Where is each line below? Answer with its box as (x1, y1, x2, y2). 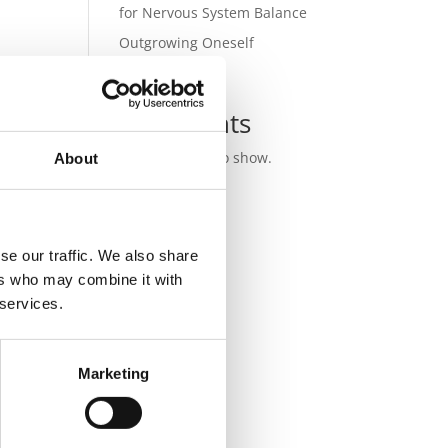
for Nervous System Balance (119, 3, 308, 22)
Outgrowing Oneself (119, 33, 255, 52)
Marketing (78, 364, 149, 382)
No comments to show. (119, 148, 273, 167)
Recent (119, 79, 203, 115)
